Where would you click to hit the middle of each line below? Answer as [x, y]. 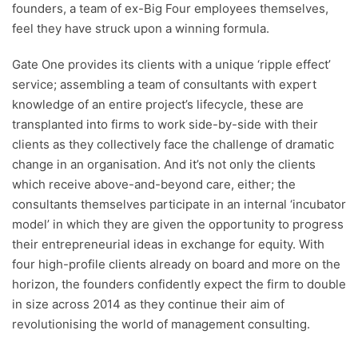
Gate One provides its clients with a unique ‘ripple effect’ [171, 65]
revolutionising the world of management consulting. [161, 324]
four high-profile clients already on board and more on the [176, 265]
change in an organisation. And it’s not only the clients [164, 165]
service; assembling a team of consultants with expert [164, 85]
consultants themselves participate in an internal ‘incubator [179, 205]
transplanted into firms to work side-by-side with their [165, 125]
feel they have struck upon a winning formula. [141, 29]
